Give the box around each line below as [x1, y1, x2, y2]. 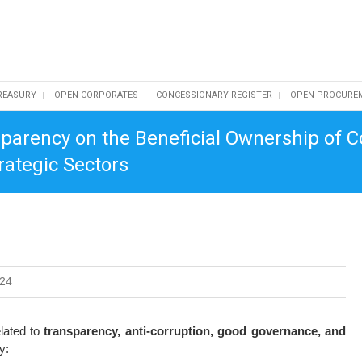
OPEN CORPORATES [54, 90, 138, 100]
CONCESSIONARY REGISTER [156, 90, 272, 100]
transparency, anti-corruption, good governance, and [44, 324, 347, 338]
